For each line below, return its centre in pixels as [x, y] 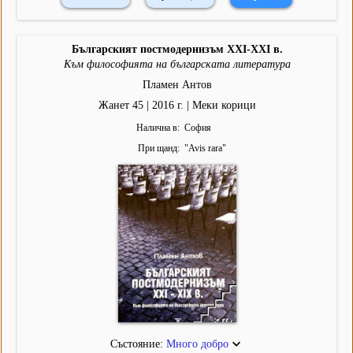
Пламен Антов [177, 85]
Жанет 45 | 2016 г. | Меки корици [177, 106]
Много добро [197, 344]
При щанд [157, 149]
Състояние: [138, 344]
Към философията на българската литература [177, 65]
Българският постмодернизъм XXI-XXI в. [177, 50]
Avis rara [205, 149]
